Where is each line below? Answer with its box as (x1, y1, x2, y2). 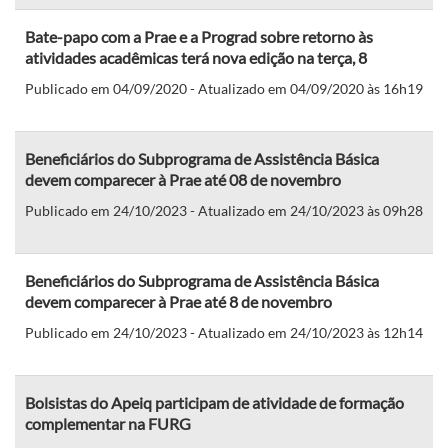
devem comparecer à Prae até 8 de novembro (25, 291, 332, 311)
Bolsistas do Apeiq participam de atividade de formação (25, 392, 404, 412)
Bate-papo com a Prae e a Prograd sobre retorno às (25, 26, 373, 46)
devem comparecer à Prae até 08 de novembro (25, 169, 341, 189)
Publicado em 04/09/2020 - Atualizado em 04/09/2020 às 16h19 (25, 79, 423, 97)
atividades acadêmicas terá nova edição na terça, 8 (25, 47, 367, 67)
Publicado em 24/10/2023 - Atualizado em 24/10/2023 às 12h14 (25, 323, 423, 341)
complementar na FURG (25, 413, 191, 433)
